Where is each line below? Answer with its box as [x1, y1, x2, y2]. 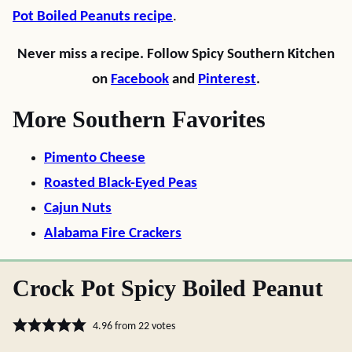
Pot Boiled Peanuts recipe [13, 9, 173, 24]
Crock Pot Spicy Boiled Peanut [13, 275, 323, 301]
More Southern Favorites [13, 106, 266, 132]
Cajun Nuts [44, 201, 112, 216]
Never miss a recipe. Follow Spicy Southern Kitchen [17, 47, 335, 62]
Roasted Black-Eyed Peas [44, 176, 197, 191]
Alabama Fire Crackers [44, 226, 181, 241]
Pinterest [198, 72, 256, 87]
